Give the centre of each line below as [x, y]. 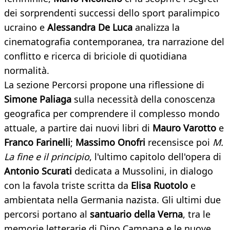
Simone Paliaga [38, 99]
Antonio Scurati [38, 171]
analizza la [156, 27]
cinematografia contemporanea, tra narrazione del [114, 42]
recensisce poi [179, 142]
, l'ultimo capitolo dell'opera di [155, 157]
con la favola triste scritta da [68, 186]
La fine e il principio [47, 157]
